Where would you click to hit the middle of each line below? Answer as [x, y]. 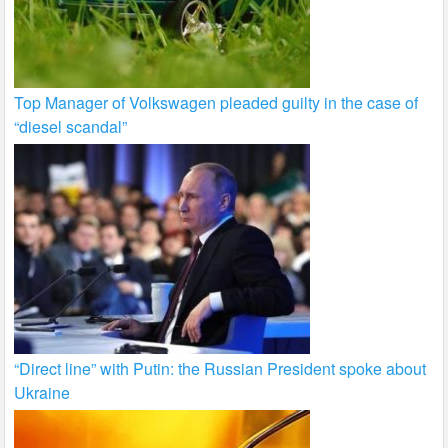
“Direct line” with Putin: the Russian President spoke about [220, 369]
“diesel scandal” [71, 127]
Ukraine [42, 393]
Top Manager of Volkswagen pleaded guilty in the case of [216, 103]
